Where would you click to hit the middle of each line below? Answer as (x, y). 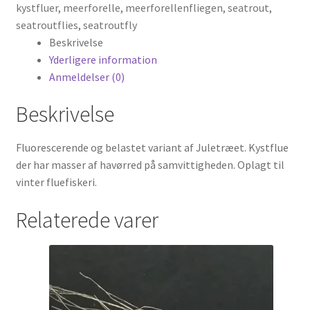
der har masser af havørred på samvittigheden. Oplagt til (150, 165)
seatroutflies (47, 25)
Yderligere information (103, 59)
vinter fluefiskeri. (56, 182)
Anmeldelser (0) (86, 76)
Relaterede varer (87, 220)
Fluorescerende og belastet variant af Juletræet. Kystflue (152, 148)
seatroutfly (110, 25)
